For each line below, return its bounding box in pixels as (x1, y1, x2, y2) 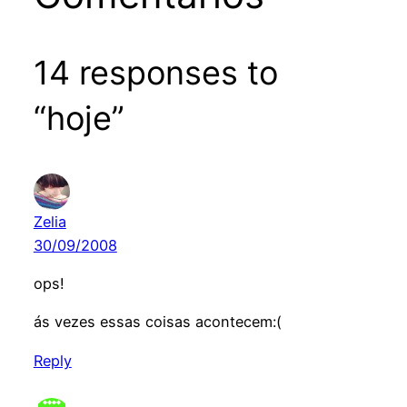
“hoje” (33, 97, 124, 138)
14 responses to (33, 52, 278, 93)
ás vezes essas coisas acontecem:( (33, 313, 282, 332)
